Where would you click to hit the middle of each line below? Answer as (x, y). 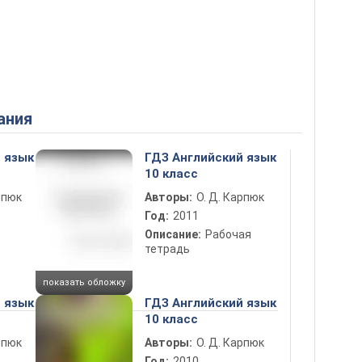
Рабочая (228, 234)
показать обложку (84, 282)
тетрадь (167, 249)
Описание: (173, 234)
